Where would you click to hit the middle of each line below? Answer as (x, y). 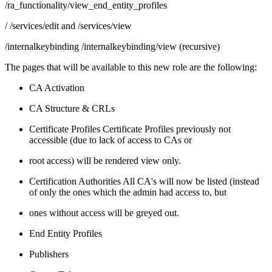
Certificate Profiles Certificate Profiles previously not (130, 129)
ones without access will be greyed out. (105, 212)
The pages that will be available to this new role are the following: (131, 67)
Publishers (49, 254)
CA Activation (57, 87)
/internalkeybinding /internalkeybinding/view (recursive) (112, 46)
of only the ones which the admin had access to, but (128, 192)
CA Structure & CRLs (72, 108)
